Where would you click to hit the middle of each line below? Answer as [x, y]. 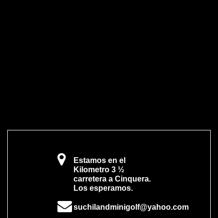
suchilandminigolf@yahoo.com [131, 207]
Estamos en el [99, 160]
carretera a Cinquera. [112, 179]
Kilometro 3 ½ [99, 169]
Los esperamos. [103, 188]
